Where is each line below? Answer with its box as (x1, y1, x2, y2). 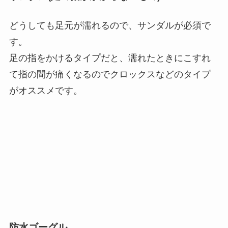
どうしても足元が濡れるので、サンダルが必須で (9, 20, 211, 31)
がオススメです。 (9, 85, 82, 96)
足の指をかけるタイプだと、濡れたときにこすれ (9, 53, 211, 64)
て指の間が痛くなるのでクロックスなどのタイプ (9, 69, 211, 80)
